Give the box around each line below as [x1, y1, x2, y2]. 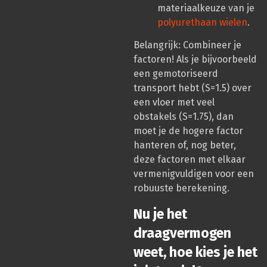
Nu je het [133, 205, 187, 222]
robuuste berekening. [133, 182, 229, 194]
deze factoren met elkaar [133, 154, 246, 166]
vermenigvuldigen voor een [133, 168, 254, 180]
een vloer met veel [133, 97, 215, 108]
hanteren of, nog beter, [133, 139, 236, 151]
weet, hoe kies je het [133, 243, 257, 260]
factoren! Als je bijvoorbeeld [133, 54, 257, 66]
